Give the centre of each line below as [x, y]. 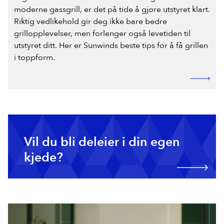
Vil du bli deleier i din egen [102, 142]
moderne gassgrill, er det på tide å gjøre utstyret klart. [112, 9]
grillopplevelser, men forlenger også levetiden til [102, 33]
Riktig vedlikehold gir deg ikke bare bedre [90, 21]
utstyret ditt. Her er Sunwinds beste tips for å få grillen [111, 45]
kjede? [43, 157]
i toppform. [34, 57]
